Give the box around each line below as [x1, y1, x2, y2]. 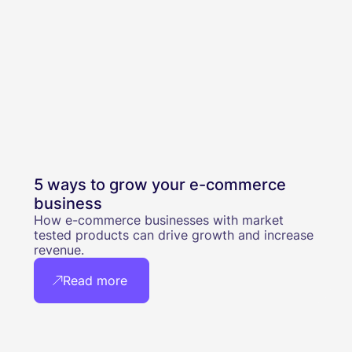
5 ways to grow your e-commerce [33, 175, 286, 195]
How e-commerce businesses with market [33, 212, 284, 229]
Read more [63, 273, 128, 289]
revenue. [33, 242, 84, 258]
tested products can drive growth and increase [33, 227, 313, 244]
